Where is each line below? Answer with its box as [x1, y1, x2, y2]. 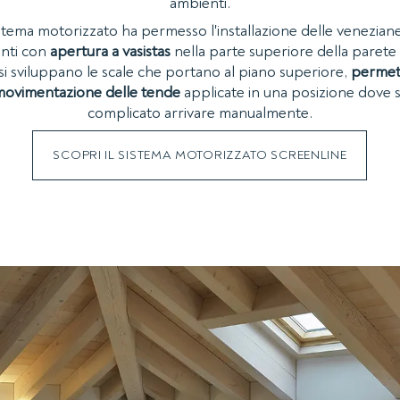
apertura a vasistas [50, 41, 171, 62]
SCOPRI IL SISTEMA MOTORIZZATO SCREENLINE [53, 147, 347, 163]
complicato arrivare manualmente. [87, 103, 312, 124]
